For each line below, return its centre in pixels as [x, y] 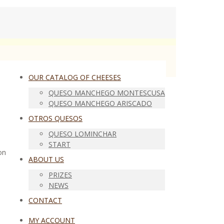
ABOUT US [46, 159]
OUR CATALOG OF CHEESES [75, 77]
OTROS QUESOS [55, 118]
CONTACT [45, 200]
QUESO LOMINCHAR [82, 134]
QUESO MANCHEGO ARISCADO [100, 103]
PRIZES [60, 175]
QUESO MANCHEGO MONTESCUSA [107, 93]
